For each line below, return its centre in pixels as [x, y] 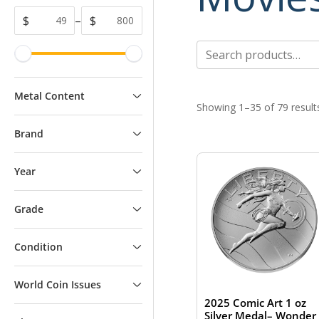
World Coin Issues [58, 285]
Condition [38, 247]
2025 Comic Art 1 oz [255, 303]
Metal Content [49, 96]
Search [214, 50]
